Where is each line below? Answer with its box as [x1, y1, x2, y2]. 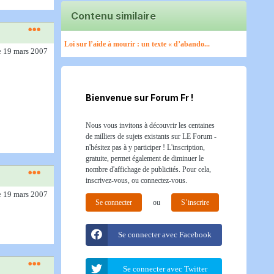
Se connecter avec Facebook [118, 230, 212, 239]
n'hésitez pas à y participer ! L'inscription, [86, 143, 205, 152]
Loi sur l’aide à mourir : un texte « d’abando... [64, 40, 210, 48]
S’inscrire [181, 198, 209, 207]
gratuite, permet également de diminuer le [86, 154, 204, 163]
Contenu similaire [71, 10, 156, 22]
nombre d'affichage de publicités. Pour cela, [86, 165, 211, 174]
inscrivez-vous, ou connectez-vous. [86, 176, 187, 185]
